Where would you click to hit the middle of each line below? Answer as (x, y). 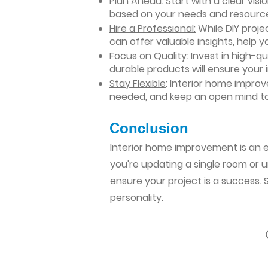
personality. (137, 198)
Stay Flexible (138, 83)
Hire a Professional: (153, 28)
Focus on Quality (148, 56)
